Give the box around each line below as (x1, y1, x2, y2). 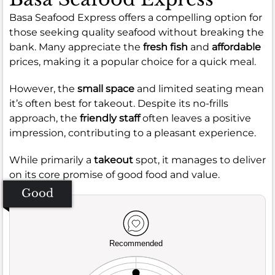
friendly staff (80, 112, 140, 124)
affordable (212, 41, 261, 53)
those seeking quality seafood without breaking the (9, 26, 264, 38)
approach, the (9, 112, 80, 124)
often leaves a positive (140, 112, 251, 124)
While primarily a (9, 153, 94, 166)
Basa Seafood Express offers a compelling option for (9, 11, 262, 23)
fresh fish (143, 41, 188, 53)
